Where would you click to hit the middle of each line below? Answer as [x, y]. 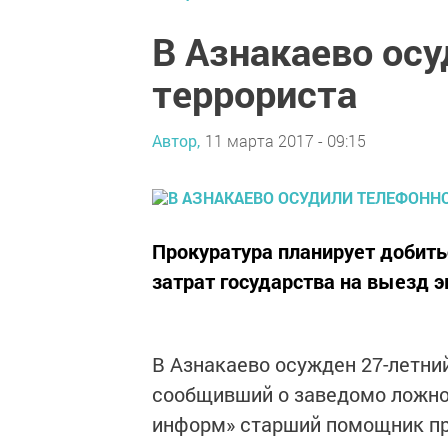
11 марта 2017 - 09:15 [285, 140]
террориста [254, 93]
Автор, [176, 140]
